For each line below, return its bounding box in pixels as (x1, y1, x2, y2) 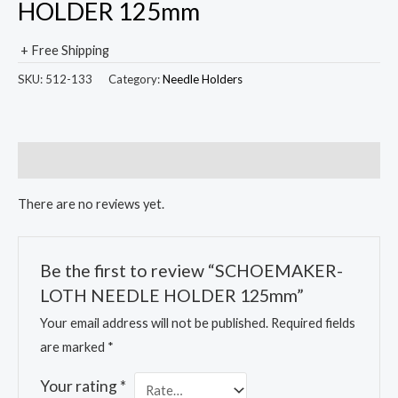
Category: (108, 72, 163, 87)
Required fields (271, 314, 356, 330)
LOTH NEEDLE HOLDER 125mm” (40, 284, 305, 306)
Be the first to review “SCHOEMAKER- (40, 259, 344, 281)
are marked (40, 338, 108, 354)
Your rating (40, 376, 121, 395)
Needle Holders (163, 72, 243, 87)
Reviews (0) (18, 153, 88, 169)
